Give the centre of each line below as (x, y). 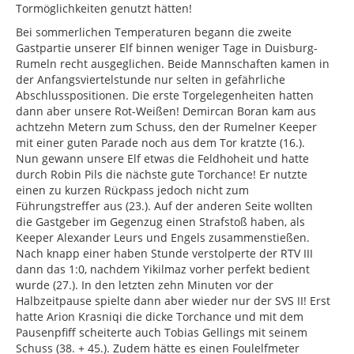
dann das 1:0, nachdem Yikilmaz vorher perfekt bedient (163, 269)
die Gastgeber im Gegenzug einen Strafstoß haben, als (160, 222)
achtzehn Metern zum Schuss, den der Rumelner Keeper (166, 127)
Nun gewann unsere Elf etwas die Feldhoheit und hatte (162, 159)
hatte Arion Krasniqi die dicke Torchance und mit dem (160, 317)
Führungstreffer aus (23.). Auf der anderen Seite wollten (164, 206)
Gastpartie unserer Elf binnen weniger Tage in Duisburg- (167, 48)
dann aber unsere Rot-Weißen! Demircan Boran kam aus (166, 111)
